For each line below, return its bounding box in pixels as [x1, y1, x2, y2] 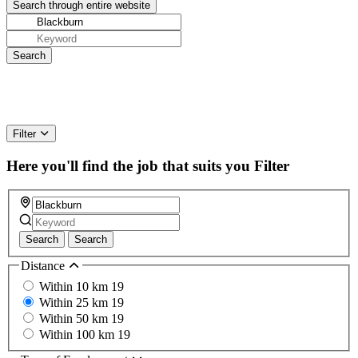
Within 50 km [39, 311, 111, 325]
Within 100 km [39, 327, 117, 341]
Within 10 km [39, 279, 111, 293]
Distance [21, 259, 68, 273]
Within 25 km [39, 295, 111, 309]
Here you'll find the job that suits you [6, 157, 250, 174]
